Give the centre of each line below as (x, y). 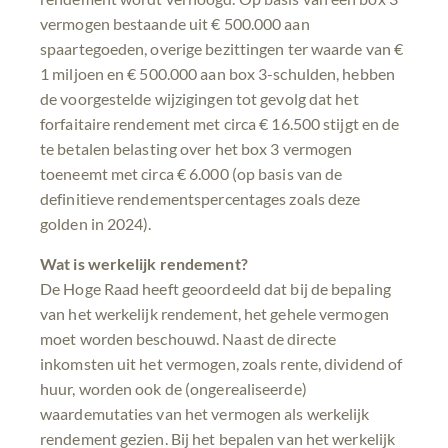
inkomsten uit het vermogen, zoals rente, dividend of (221, 363)
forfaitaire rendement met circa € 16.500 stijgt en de (220, 124)
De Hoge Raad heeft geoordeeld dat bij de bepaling (215, 288)
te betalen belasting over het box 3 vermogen (196, 149)
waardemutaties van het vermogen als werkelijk (205, 413)
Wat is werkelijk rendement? (144, 263)
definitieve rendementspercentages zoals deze (200, 199)
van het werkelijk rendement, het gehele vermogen (214, 313)
